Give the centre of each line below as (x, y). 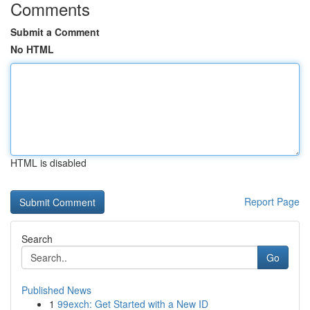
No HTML (32, 49)
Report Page (272, 201)
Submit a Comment (55, 32)
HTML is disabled (48, 163)
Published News (56, 290)
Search (37, 239)
